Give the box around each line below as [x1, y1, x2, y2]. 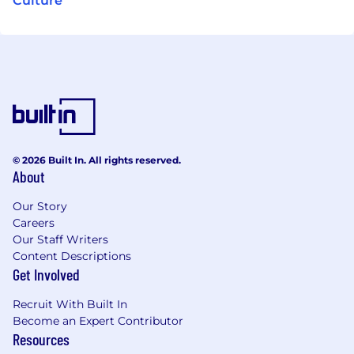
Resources [13, 329, 70, 348]
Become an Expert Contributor [13, 313, 183, 328]
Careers [13, 215, 55, 230]
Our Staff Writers [13, 232, 108, 247]
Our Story [13, 198, 67, 213]
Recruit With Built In [13, 296, 127, 311]
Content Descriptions [13, 248, 131, 263]
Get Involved [13, 264, 80, 284]
